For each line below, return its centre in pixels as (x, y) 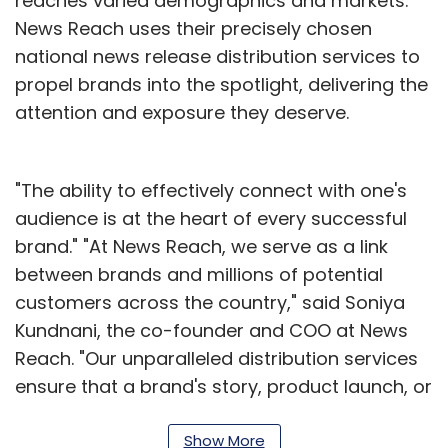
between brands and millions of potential (199, 274)
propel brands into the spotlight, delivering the (221, 84)
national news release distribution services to (217, 56)
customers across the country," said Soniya (210, 302)
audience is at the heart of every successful (211, 218)
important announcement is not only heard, (210, 414)
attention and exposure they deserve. (182, 112)
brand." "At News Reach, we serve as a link (201, 246)
